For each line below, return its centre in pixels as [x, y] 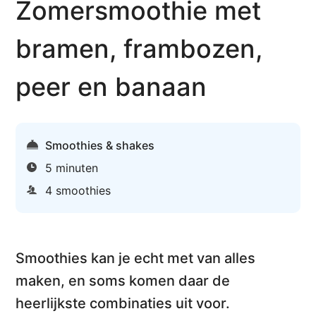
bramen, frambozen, [139, 49]
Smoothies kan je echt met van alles [136, 259]
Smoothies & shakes [100, 146]
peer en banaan [111, 87]
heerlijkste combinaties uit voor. [123, 304]
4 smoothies [78, 191]
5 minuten [72, 168]
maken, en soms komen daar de [123, 281]
